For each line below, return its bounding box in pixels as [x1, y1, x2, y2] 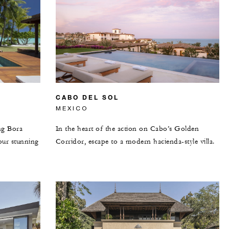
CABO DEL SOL [55, 93, 119, 101]
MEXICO [55, 104, 88, 112]
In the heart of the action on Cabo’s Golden [55, 124, 199, 133]
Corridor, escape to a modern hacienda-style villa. [55, 136, 215, 146]
